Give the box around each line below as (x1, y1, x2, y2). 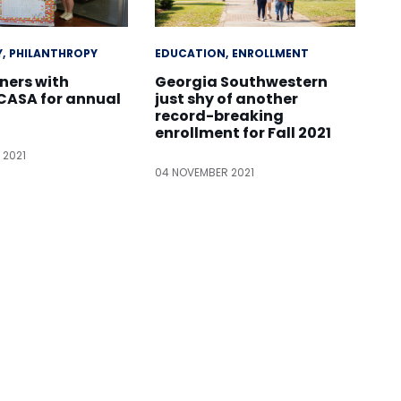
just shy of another (154, 89, 298, 110)
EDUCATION (154, 46, 226, 62)
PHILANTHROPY (9, 46, 98, 62)
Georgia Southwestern (154, 72, 328, 93)
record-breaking (154, 106, 284, 127)
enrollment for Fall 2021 (154, 123, 331, 144)
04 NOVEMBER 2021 (154, 165, 254, 181)
